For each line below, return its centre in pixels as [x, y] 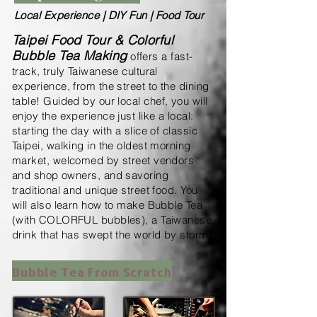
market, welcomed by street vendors [103, 160]
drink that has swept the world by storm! [112, 234]
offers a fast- [162, 56]
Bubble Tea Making [70, 55]
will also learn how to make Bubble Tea [108, 204]
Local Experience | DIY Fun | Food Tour [109, 15]
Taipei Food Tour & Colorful [93, 40]
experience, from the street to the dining [111, 86]
